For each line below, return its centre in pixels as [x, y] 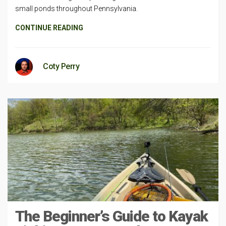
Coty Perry [61, 66]
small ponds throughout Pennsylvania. [76, 8]
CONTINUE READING [49, 27]
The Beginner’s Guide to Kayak [111, 216]
